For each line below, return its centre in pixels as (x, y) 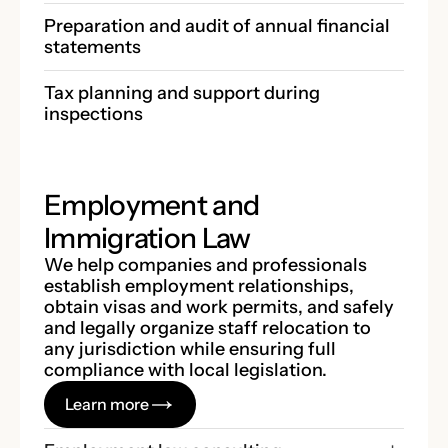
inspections (93, 113)
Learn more (107, 403)
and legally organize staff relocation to (207, 327)
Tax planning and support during (182, 92)
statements (92, 46)
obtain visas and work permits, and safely (219, 306)
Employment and (152, 204)
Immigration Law (147, 237)
